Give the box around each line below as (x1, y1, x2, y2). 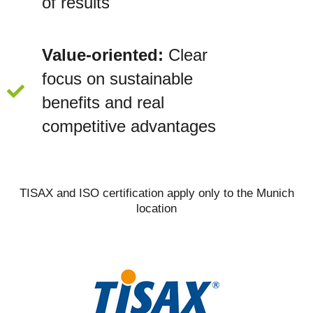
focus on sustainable (42, 69, 194, 89)
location (136, 202, 177, 216)
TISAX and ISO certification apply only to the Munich (19, 187, 294, 201)
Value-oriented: (42, 45, 164, 65)
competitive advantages (42, 117, 217, 136)
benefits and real (42, 93, 165, 112)
